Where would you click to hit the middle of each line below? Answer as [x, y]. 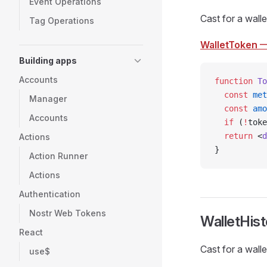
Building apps [48, 60]
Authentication [50, 194]
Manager [48, 99]
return [234, 136]
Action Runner [58, 156]
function [234, 81]
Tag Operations [62, 21]
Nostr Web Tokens [68, 213]
